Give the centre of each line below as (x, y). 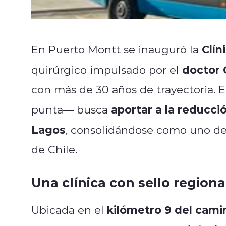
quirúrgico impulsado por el (107, 69)
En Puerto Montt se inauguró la (117, 49)
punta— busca (71, 109)
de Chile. (54, 149)
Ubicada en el (69, 210)
